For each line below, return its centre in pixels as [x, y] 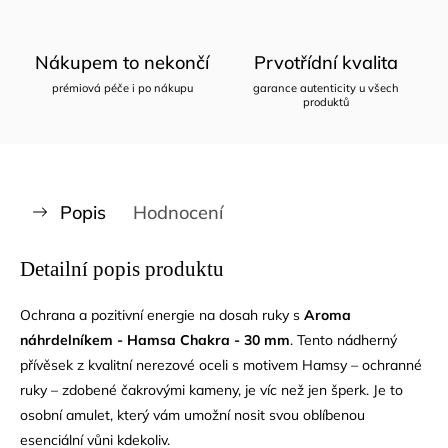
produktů [326, 101]
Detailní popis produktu [122, 268]
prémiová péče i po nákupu [122, 87]
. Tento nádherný [343, 339]
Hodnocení [178, 212]
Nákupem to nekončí [122, 62]
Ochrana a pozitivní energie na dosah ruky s [162, 314]
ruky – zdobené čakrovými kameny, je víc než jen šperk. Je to [211, 389]
